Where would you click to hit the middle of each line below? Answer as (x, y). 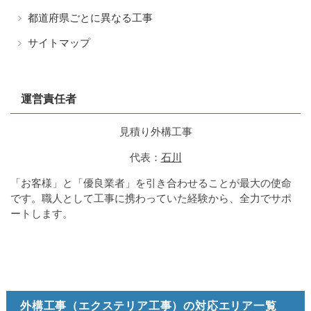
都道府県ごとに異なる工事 (90, 17)
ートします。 (42, 213)
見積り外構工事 (155, 131)
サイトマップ (59, 42)
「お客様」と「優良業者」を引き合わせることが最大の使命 (151, 183)
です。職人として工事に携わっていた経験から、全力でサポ (151, 198)
